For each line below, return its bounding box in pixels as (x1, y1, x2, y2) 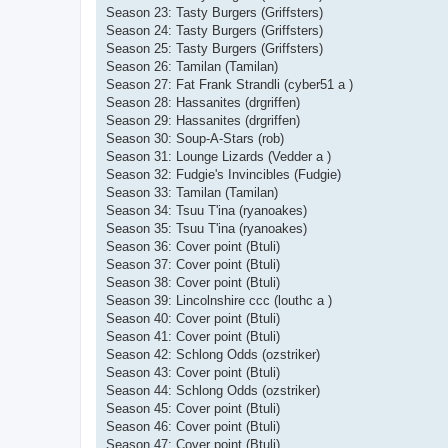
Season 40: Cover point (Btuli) (106, 310, 280, 326)
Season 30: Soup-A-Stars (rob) (106, 130, 284, 146)
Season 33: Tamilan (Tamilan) (106, 184, 278, 200)
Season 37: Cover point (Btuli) (106, 256, 280, 272)
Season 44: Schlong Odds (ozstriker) (106, 382, 320, 398)
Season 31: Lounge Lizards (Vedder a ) (106, 148, 331, 164)
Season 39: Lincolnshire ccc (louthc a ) (106, 292, 332, 308)
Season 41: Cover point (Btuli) (106, 328, 280, 344)
